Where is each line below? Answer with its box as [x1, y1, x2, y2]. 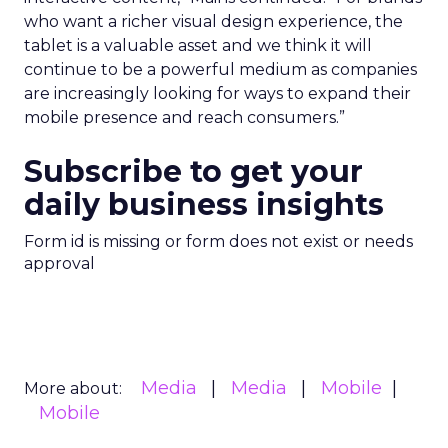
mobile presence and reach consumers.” [24, 108, 345, 127]
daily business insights [24, 186, 384, 223]
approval [24, 254, 95, 273]
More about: [24, 379, 122, 398]
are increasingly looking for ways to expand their [24, 84, 411, 103]
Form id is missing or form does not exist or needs [24, 232, 413, 251]
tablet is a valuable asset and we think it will [24, 36, 372, 55]
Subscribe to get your [24, 153, 363, 190]
